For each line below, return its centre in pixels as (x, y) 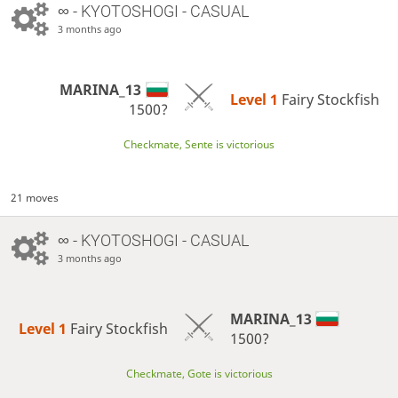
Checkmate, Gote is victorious (199, 373)
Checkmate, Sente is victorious (199, 144)
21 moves (35, 197)
